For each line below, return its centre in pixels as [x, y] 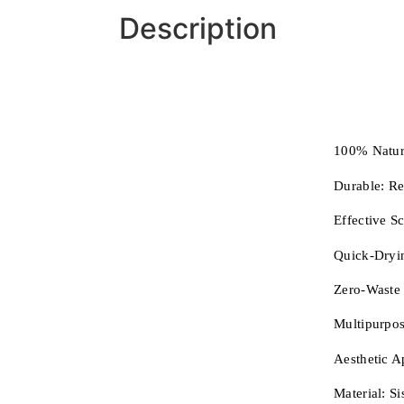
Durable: [361, 185]
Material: [360, 394]
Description [198, 28]
